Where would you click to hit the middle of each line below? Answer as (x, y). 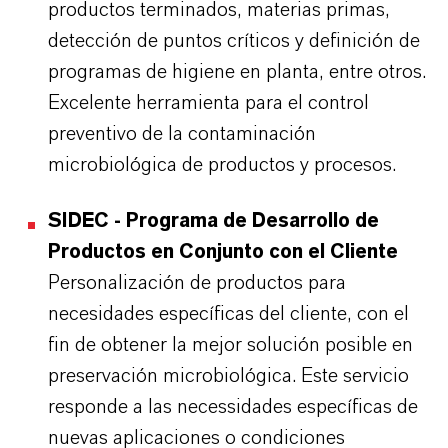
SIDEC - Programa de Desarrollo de (213, 221)
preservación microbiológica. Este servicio (228, 376)
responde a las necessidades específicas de (233, 407)
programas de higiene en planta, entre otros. (237, 72)
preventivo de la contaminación (182, 134)
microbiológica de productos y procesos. (222, 165)
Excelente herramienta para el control (208, 103)
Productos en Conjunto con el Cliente (223, 252)
